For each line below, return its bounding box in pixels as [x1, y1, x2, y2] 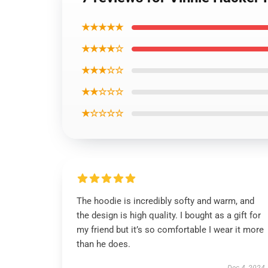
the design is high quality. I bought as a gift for [77, 210, 261, 221]
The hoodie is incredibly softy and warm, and [77, 196, 254, 206]
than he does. [77, 239, 130, 249]
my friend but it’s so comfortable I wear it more [77, 224, 264, 235]
